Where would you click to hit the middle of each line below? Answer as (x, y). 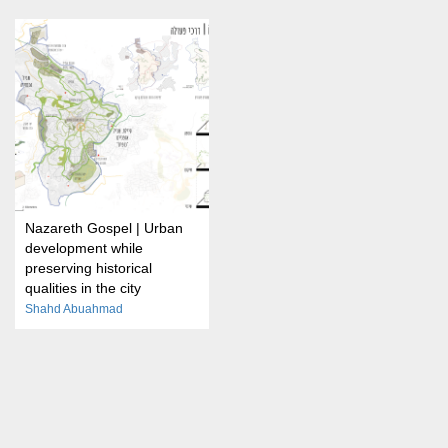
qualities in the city (83, 287)
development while (84, 247)
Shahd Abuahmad (74, 308)
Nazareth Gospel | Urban (104, 227)
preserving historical (88, 267)
